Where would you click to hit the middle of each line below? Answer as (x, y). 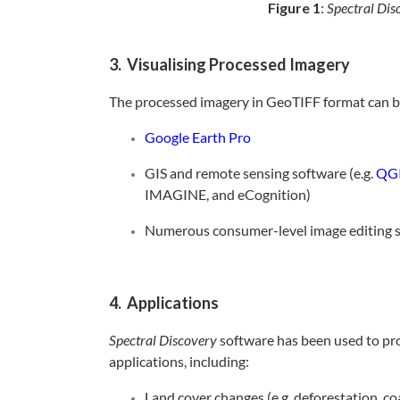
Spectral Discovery (163, 340)
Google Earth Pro (198, 137)
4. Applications (164, 303)
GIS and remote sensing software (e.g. (260, 173)
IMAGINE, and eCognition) (228, 195)
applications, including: (179, 362)
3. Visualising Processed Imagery (229, 65)
